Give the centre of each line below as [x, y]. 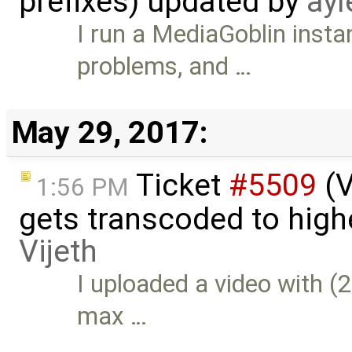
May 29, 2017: [109, 133]
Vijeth [58, 252]
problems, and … [165, 67]
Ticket [179, 186]
